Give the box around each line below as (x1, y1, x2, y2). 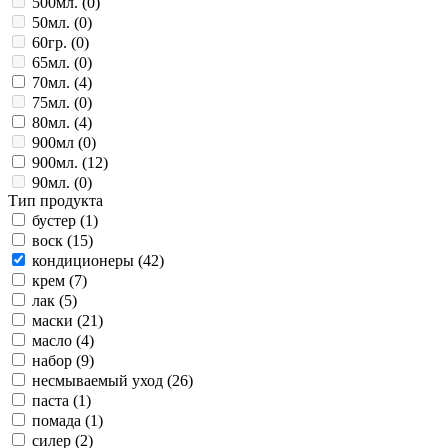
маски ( (32, 311, 82, 329)
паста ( (32, 391, 78, 409)
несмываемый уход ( (32, 371, 172, 389)
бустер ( (32, 211, 85, 229)
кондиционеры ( (32, 251, 143, 269)
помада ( (32, 411, 90, 429)
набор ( (32, 351, 81, 369)
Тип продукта (8, 191, 103, 209)
